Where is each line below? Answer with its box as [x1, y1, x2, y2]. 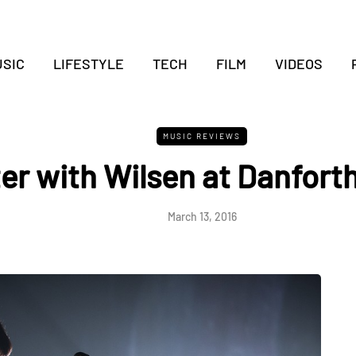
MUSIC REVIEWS [163, 131, 241, 141]
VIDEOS [274, 55, 323, 72]
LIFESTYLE [52, 55, 124, 72]
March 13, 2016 [167, 210, 237, 223]
